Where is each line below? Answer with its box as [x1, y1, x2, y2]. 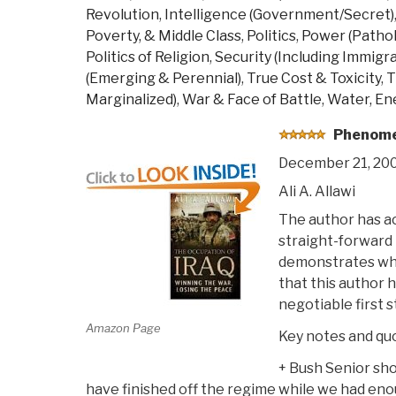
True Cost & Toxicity [247, 69, 381, 87]
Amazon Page [86, 321, 161, 336]
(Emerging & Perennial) [86, 69, 241, 87]
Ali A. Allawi [278, 182, 355, 200]
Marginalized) [86, 90, 177, 108]
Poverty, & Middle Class [86, 27, 241, 44]
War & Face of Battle [182, 90, 322, 108]
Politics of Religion [86, 48, 209, 65]
